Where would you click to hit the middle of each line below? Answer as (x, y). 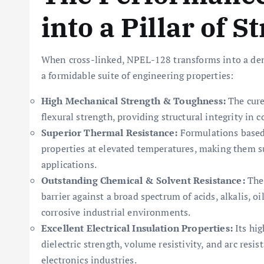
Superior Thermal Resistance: (110, 133)
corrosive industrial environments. (116, 212)
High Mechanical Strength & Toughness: (133, 101)
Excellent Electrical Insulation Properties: (137, 228)
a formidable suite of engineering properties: (138, 75)
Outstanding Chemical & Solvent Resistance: (143, 180)
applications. (69, 164)
